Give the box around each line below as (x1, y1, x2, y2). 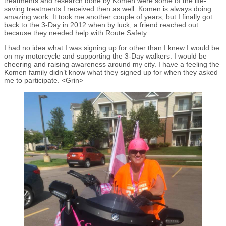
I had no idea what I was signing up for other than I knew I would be (4, 43, 219, 52)
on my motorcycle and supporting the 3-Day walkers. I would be (4, 51, 207, 60)
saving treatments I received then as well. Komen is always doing (4, 4, 211, 13)
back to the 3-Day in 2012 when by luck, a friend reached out (4, 20, 198, 29)
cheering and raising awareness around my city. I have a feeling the (4, 60, 219, 68)
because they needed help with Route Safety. (4, 28, 148, 37)
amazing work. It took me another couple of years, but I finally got (4, 12, 212, 21)
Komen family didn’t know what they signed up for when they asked (4, 68, 218, 76)
